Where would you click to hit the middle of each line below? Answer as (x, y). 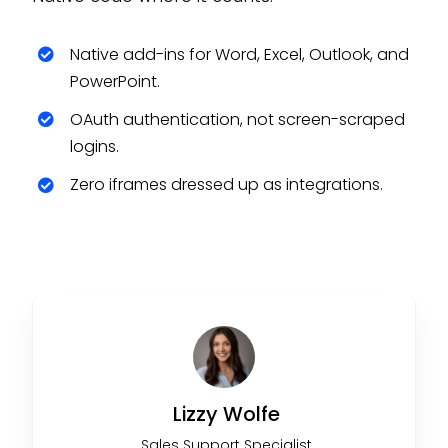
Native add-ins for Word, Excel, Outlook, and (240, 54)
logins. (95, 146)
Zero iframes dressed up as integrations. (227, 185)
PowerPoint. (115, 81)
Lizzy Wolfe (227, 413)
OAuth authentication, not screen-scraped (238, 119)
